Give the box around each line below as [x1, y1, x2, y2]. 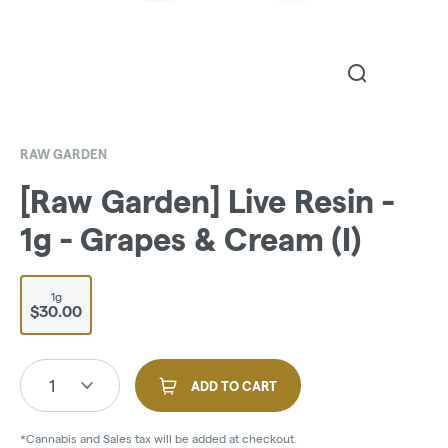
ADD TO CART [191, 379, 277, 394]
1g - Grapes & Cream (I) [20, 222, 361, 258]
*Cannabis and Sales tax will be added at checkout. [20, 432, 297, 446]
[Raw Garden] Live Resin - [20, 184, 394, 220]
